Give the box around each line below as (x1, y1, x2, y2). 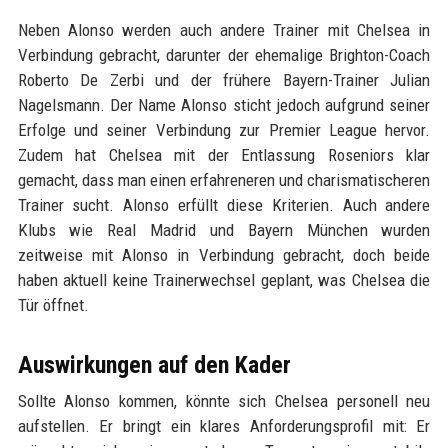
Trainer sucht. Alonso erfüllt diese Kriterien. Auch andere (17, 195, 431, 215)
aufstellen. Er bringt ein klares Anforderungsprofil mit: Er (17, 416, 431, 436)
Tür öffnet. (17, 295, 89, 315)
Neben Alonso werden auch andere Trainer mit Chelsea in (17, 20, 431, 40)
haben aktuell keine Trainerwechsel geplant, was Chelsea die (17, 270, 431, 290)
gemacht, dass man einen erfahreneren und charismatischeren (17, 170, 431, 190)
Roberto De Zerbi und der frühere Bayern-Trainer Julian (17, 70, 431, 90)
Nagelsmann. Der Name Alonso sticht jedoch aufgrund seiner (17, 95, 431, 115)
